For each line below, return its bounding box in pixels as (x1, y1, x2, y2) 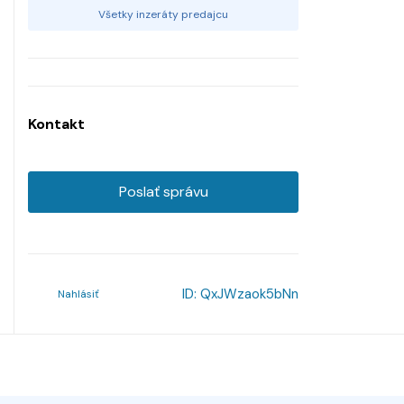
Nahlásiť (58, 286, 99, 301)
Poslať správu (118, 181, 208, 201)
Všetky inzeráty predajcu (98, 6, 228, 22)
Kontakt (28, 114, 85, 133)
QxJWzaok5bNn (200, 284, 298, 303)
